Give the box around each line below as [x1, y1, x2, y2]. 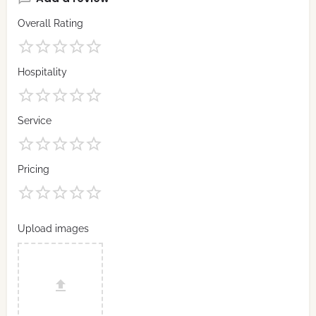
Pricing [18, 164, 49, 176]
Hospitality [18, 66, 67, 78]
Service [18, 115, 51, 127]
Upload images [18, 223, 89, 235]
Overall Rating [18, 18, 83, 30]
